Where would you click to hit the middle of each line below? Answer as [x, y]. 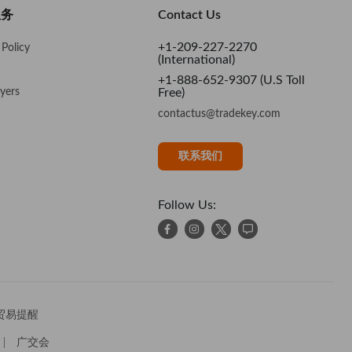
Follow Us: [187, 205]
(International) [196, 59]
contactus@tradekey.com [219, 114]
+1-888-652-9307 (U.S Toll [231, 80]
